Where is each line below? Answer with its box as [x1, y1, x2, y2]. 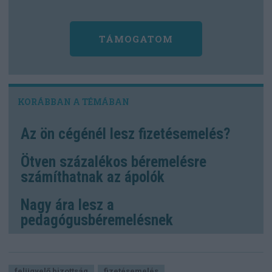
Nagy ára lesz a [21, 196, 114, 214]
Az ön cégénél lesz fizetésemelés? [21, 125, 230, 143]
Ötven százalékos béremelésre [21, 153, 206, 171]
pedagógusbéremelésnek [21, 211, 173, 229]
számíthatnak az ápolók [21, 168, 165, 186]
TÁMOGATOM [99, 32, 173, 45]
